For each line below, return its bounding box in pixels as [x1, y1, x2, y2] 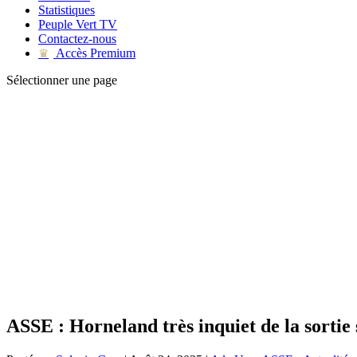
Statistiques [38, 3, 95, 17]
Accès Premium [53, 46, 135, 60]
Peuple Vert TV [38, 18, 117, 31]
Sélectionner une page [6, 73, 117, 87]
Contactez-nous [38, 32, 116, 45]
